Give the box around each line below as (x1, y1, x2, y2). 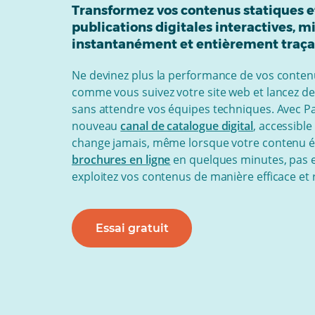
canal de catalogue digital (120, 118, 253, 134)
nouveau (72, 118, 121, 134)
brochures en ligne (72, 152, 171, 167)
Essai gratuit (95, 221, 169, 235)
